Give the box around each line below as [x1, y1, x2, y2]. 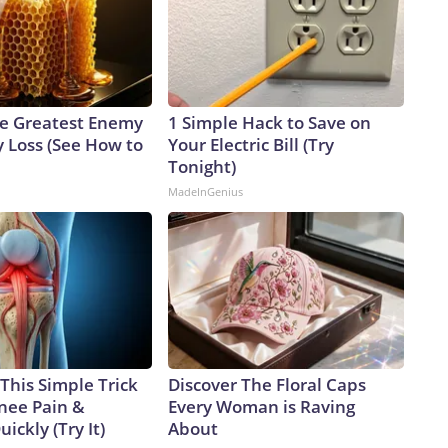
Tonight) [168, 155, 236, 179]
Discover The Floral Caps [168, 373, 366, 397]
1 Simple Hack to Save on [168, 111, 371, 135]
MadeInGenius [168, 184, 243, 200]
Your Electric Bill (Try [168, 133, 334, 157]
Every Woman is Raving [168, 395, 355, 419]
